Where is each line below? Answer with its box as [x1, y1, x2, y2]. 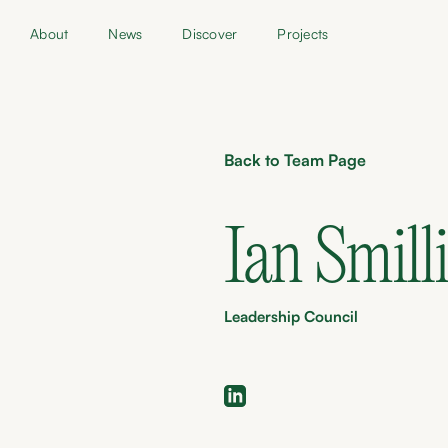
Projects [277, 25, 329, 42]
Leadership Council [224, 307, 358, 326]
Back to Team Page [224, 150, 366, 170]
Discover [182, 25, 238, 42]
